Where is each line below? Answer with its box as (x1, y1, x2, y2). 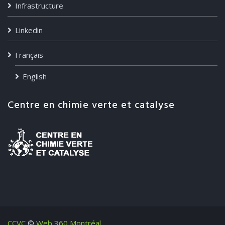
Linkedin (15, 25, 43, 35)
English (23, 71, 47, 81)
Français (15, 50, 43, 60)
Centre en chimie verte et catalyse (8, 97, 175, 114)
